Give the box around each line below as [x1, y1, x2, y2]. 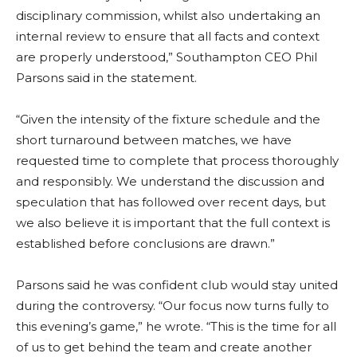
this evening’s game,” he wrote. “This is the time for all [16, 319, 336, 335]
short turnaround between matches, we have [16, 132, 292, 148]
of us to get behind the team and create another [16, 339, 312, 355]
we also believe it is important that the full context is [16, 215, 330, 231]
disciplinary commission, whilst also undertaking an [16, 8, 320, 24]
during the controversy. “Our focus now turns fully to [16, 298, 329, 314]
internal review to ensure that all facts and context [16, 29, 320, 45]
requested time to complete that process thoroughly [16, 153, 339, 169]
